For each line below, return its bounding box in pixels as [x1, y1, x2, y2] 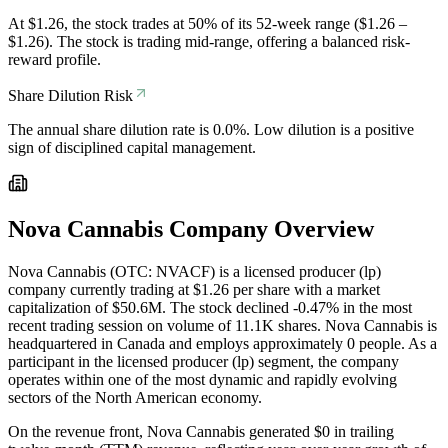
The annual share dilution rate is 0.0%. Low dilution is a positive [8, 120, 414, 138]
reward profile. [8, 50, 101, 68]
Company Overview [163, 216, 374, 243]
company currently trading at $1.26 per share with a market [8, 281, 380, 299]
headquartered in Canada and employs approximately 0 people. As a [8, 335, 437, 353]
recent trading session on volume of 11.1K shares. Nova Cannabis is [8, 317, 437, 335]
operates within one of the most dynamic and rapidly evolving [8, 371, 397, 389]
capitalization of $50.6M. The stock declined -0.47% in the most [8, 299, 412, 317]
